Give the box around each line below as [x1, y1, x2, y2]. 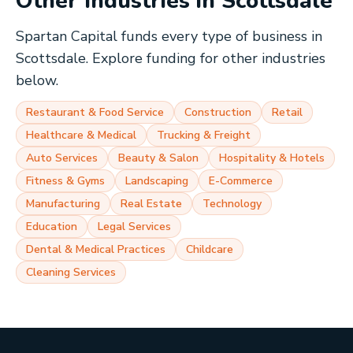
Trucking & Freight [157, 128, 251, 143]
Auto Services [26, 150, 98, 165]
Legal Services [98, 219, 171, 234]
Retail [272, 105, 303, 120]
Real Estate [121, 196, 182, 211]
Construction [184, 105, 251, 120]
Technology [203, 196, 262, 211]
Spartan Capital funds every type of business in [16, 27, 322, 46]
